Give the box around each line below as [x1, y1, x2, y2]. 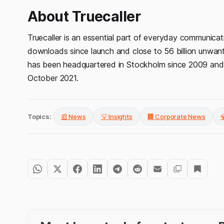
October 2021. [27, 72, 78, 83]
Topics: [27, 112, 51, 120]
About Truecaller [27, 7, 141, 25]
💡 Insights [100, 112, 132, 120]
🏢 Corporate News [147, 112, 205, 120]
